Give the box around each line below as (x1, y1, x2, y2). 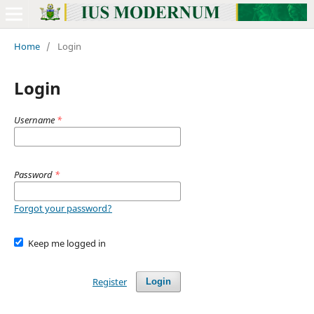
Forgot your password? (13, 201, 112, 214)
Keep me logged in (28, 236, 107, 250)
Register (92, 275, 127, 288)
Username (13, 113, 57, 126)
